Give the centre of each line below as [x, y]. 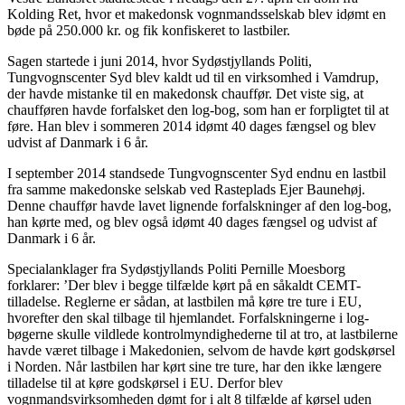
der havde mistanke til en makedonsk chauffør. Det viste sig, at [185, 93]
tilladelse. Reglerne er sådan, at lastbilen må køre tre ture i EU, [184, 301]
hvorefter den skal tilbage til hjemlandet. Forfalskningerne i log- [188, 317]
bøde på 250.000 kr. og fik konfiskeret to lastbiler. [149, 30]
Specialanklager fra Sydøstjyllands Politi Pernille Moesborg [176, 268]
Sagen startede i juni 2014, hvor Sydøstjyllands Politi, [160, 61]
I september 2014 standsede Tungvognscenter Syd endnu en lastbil [197, 173]
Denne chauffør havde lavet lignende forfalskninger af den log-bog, [199, 205]
